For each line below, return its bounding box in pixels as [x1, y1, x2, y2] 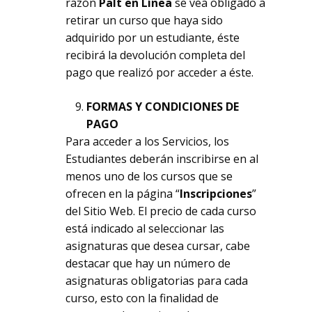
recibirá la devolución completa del [65, 47, 246, 63]
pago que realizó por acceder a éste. [65, 65, 254, 80]
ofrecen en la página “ [65, 186, 180, 201]
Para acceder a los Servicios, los [65, 134, 230, 149]
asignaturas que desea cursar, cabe [65, 238, 251, 253]
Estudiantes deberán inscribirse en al [65, 151, 259, 166]
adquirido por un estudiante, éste [65, 30, 240, 45]
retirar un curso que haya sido [65, 13, 224, 28]
